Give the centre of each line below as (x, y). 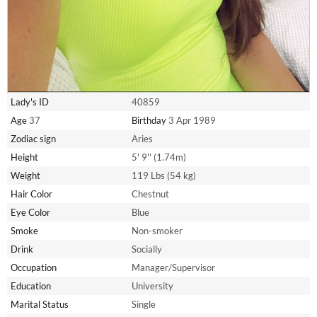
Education (31, 286)
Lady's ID (30, 102)
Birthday (149, 120)
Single (144, 304)
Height (24, 157)
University (152, 286)
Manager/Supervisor (173, 267)
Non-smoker (157, 230)
